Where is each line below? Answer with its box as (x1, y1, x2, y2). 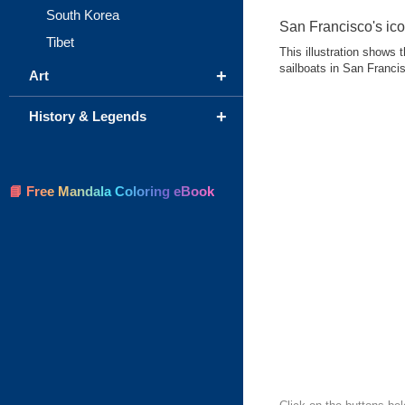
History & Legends (29, 108, 146, 124)
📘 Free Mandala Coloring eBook (9, 184, 214, 199)
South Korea (46, 7, 119, 23)
